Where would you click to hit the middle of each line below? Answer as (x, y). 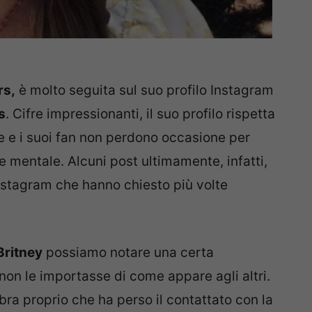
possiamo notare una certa (128, 252)
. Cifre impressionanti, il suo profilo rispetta (140, 114)
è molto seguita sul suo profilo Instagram (145, 91)
